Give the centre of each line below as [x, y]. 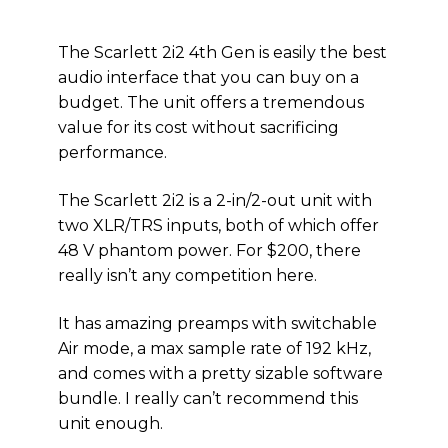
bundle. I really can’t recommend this [208, 398]
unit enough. [110, 423]
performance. [112, 152]
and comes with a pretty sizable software [220, 373]
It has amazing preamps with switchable [217, 323]
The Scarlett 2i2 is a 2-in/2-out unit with [215, 200]
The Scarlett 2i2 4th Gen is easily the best [222, 52]
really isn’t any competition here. [187, 275]
